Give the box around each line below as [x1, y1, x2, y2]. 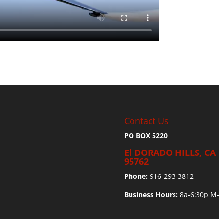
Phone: [124, 171, 148, 181]
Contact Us [124, 114, 169, 127]
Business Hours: [124, 189, 178, 199]
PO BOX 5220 [124, 131, 168, 140]
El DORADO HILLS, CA [124, 146, 216, 158]
